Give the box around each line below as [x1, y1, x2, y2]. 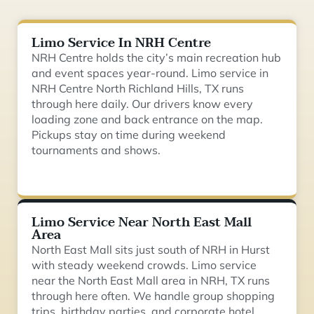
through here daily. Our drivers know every [32, 97, 253, 111]
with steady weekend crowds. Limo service [32, 258, 257, 272]
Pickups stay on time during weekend [32, 128, 226, 142]
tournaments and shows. [32, 143, 161, 157]
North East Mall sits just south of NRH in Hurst [32, 243, 270, 257]
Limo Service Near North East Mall [32, 212, 252, 233]
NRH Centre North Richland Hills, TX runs [32, 81, 244, 95]
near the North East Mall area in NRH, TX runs [32, 273, 270, 287]
